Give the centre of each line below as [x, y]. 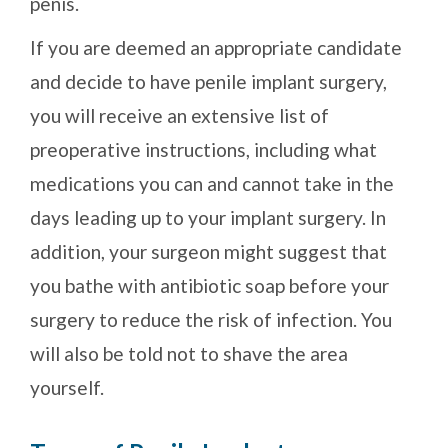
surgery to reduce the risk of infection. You [211, 320]
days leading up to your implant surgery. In [208, 218]
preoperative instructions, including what [203, 150]
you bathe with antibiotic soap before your [209, 286]
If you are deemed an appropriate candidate [216, 48]
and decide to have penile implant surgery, [208, 82]
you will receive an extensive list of [179, 116]
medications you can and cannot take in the [212, 184]
